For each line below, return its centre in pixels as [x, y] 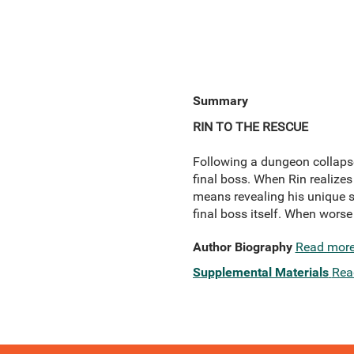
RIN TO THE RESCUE [250, 127]
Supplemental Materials [260, 272]
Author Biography [242, 247]
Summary [220, 101]
